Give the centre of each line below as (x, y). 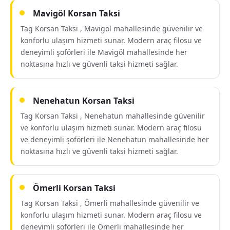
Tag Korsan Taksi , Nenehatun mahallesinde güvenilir (113, 116)
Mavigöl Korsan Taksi (76, 13)
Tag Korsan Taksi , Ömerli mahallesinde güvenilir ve (110, 203)
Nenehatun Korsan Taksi (84, 101)
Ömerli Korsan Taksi (74, 188)
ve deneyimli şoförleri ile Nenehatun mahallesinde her (115, 139)
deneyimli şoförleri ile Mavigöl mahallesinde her (104, 52)
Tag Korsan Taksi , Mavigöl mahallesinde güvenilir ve (112, 28)
